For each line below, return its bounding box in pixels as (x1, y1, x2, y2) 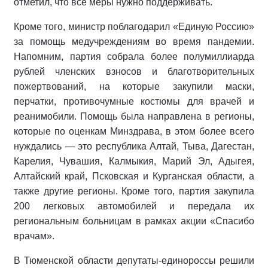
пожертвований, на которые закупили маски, (14, 81, 254, 92)
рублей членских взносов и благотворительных (14, 66, 254, 77)
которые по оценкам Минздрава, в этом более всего (14, 126, 254, 137)
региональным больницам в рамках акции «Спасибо (14, 216, 254, 227)
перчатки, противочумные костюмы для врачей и (14, 96, 254, 107)
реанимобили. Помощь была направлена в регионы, (14, 111, 254, 122)
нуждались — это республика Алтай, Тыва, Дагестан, (14, 141, 254, 152)
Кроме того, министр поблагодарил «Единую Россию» (14, 22, 254, 32)
